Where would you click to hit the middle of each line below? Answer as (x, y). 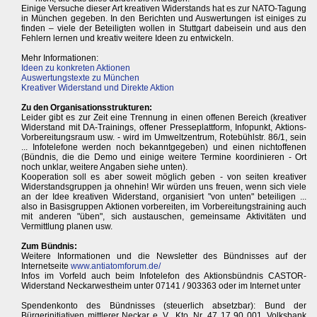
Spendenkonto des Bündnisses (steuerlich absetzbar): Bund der (164, 306)
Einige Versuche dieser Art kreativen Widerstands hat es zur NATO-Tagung (164, 9)
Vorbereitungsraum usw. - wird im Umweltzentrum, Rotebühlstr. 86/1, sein (164, 138)
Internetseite (46, 266)
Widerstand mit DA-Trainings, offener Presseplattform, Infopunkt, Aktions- (164, 128)
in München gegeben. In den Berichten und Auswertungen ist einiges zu (164, 19)
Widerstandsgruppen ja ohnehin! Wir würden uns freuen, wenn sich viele (164, 187)
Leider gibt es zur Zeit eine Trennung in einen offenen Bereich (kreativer (164, 118)
